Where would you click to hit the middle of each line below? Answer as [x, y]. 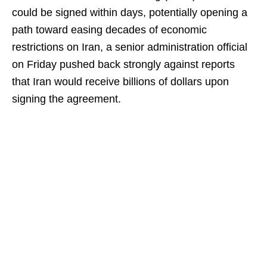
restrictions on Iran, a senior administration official [130, 47]
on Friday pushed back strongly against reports [123, 64]
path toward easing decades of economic [109, 30]
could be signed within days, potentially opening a [130, 13]
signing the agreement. [66, 99]
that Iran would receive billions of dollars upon [120, 82]
